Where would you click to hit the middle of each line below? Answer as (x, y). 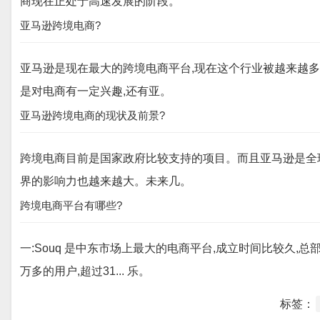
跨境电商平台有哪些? (71, 205)
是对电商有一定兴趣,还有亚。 (96, 91)
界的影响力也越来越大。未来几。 (106, 181)
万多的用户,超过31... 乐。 (85, 271)
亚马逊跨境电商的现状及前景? (92, 115)
